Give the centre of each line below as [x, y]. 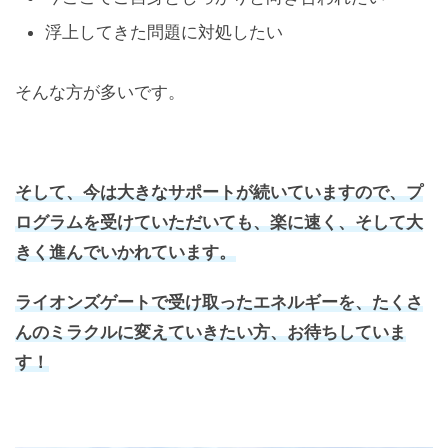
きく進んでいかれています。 [125, 252]
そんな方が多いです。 [100, 92]
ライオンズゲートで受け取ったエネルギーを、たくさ [219, 302]
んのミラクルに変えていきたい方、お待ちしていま [210, 332]
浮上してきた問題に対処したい [164, 32]
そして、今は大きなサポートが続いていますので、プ [219, 192]
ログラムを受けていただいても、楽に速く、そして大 [219, 222]
